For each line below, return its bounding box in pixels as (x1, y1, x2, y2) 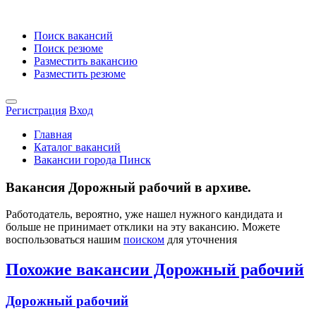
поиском (123, 233, 164, 246)
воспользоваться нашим (6, 233, 123, 246)
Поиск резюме (34, 42, 103, 54)
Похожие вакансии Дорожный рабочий (6, 260, 304, 279)
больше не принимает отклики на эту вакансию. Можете (6, 221, 280, 233)
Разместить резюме (34, 68, 126, 80)
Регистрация (6, 104, 66, 116)
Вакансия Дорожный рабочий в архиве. (6, 179, 251, 195)
